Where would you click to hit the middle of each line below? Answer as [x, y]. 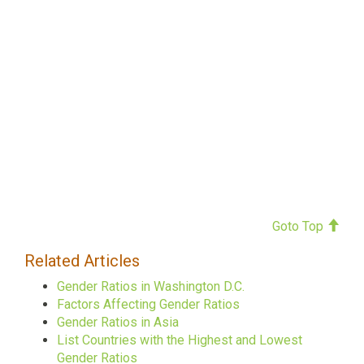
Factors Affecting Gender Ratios [148, 304]
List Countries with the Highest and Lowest [180, 340]
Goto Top [299, 226]
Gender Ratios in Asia [118, 322]
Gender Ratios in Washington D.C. [151, 286]
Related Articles [82, 260]
